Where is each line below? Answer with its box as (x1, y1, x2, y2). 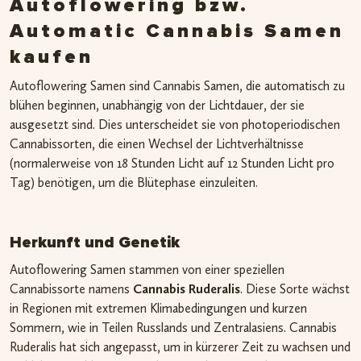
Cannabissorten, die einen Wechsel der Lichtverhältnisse (10, 135, 304, 151)
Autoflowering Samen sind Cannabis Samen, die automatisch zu (10, 77, 345, 93)
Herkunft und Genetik (10, 234, 180, 251)
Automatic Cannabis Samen (10, 21, 344, 41)
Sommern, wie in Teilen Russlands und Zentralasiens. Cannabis (10, 319, 337, 335)
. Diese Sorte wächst (240, 280, 350, 297)
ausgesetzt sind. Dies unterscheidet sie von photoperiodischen (10, 116, 340, 132)
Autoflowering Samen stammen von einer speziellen (10, 261, 284, 277)
